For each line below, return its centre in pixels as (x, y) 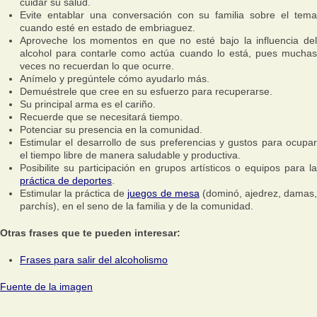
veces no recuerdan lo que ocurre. (97, 66)
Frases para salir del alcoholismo (94, 260)
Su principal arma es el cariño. (88, 104)
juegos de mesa (163, 193)
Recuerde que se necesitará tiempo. (101, 117)
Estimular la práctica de (74, 193)
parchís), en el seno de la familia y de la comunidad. (137, 206)
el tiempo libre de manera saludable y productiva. (130, 155)
